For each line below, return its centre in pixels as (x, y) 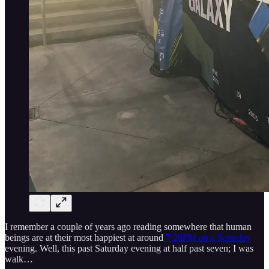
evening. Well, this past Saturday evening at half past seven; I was (129, 249)
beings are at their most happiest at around (84, 238)
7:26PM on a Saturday (207, 238)
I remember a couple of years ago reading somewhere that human (128, 227)
